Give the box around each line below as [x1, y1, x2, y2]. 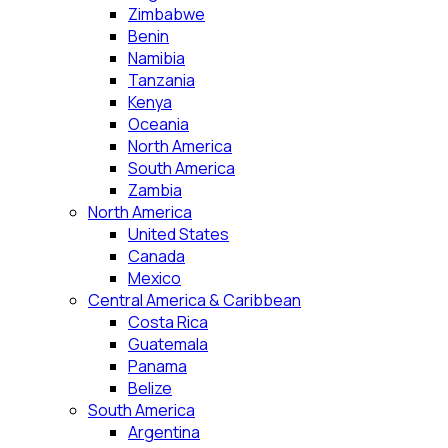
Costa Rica [128, 311, 208, 333]
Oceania [128, 113, 189, 135]
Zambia [128, 179, 182, 201]
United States [128, 223, 229, 245]
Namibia [128, 47, 185, 69]
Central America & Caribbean [88, 289, 301, 311]
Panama [128, 355, 187, 377]
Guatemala [128, 333, 208, 355]
